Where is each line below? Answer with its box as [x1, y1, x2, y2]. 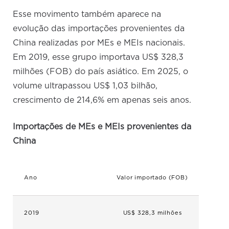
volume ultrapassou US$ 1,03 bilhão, [13, 82, 158, 90]
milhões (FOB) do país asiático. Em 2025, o [13, 67, 189, 76]
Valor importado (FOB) [117, 175, 188, 181]
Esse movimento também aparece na [13, 10, 162, 19]
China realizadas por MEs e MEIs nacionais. [13, 39, 186, 48]
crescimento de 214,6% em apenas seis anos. [13, 96, 192, 105]
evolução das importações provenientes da [13, 25, 185, 33]
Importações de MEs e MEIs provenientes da [13, 123, 192, 131]
